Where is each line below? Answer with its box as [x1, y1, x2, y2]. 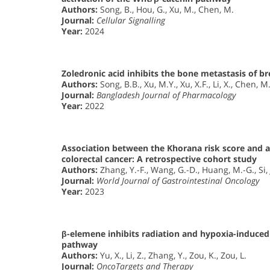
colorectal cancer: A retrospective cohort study [61, 152, 257, 165]
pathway [61, 238, 98, 250]
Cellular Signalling [96, 14, 165, 26]
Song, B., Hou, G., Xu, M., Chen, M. [98, 3, 234, 15]
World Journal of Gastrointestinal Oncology [96, 174, 259, 186]
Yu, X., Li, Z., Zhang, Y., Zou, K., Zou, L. [98, 249, 246, 261]
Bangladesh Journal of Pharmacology [96, 89, 236, 101]
